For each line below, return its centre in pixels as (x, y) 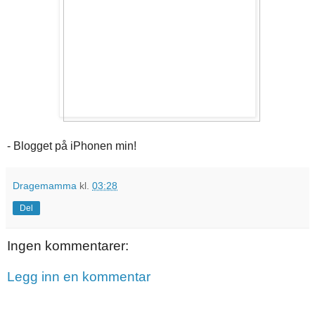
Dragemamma (45, 186)
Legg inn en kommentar (79, 276)
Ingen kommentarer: (68, 246)
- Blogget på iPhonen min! (72, 146)
